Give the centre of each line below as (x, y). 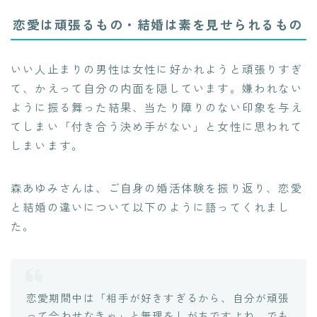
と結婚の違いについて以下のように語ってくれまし (151, 207)
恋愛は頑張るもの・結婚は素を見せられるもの (158, 24)
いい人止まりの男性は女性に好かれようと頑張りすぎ (157, 69)
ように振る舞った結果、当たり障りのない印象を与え (157, 107)
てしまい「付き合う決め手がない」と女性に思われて (157, 126)
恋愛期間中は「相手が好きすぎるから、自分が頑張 (158, 298)
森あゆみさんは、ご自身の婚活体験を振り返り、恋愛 (157, 188)
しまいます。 (47, 145)
